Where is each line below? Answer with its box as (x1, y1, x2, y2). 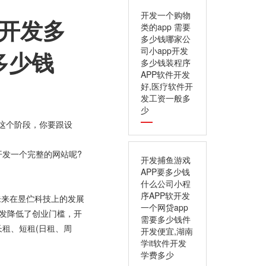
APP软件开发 (141, 68, 190, 80)
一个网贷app (141, 201, 188, 213)
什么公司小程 (141, 178, 191, 189)
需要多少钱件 (141, 213, 191, 225)
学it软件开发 (141, 237, 186, 249)
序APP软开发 (141, 189, 190, 201)
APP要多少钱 (141, 166, 190, 178)
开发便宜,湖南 (141, 225, 193, 237)
